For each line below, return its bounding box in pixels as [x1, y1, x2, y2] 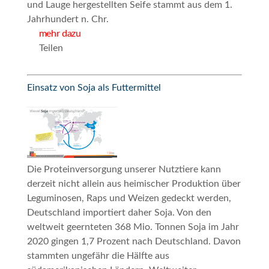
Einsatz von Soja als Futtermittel [26, 82, 161, 92]
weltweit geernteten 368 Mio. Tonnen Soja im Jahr [26, 222, 239, 232]
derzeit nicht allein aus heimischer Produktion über [26, 178, 241, 189]
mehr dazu [38, 28, 81, 38]
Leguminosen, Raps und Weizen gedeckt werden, [26, 193, 231, 203]
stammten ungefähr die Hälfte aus [26, 250, 169, 261]
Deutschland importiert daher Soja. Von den [26, 207, 211, 217]
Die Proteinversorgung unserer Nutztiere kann [26, 164, 221, 174]
